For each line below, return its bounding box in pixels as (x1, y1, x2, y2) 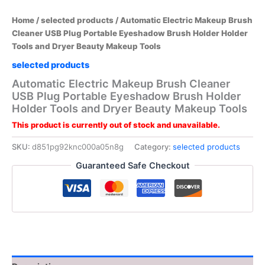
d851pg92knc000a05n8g (32, 142, 124, 152)
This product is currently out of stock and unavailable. (12, 120, 220, 130)
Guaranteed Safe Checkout (75, 160, 190, 171)
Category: (134, 142, 173, 152)
